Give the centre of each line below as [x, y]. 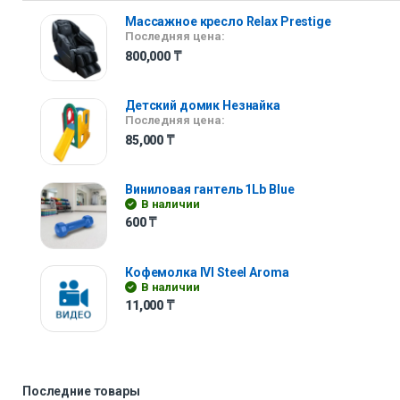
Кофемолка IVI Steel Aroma [207, 273]
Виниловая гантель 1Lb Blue [210, 189]
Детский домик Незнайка [203, 105]
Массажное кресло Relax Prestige [228, 21]
